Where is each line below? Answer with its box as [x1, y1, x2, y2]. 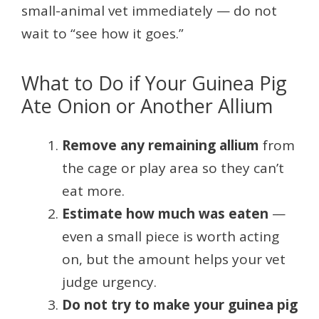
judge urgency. [62, 272, 157, 291]
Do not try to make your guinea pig [62, 295, 298, 314]
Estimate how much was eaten [62, 204, 268, 223]
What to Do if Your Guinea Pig [21, 69, 287, 96]
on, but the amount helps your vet [62, 249, 286, 268]
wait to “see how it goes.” [21, 23, 184, 43]
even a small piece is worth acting [62, 226, 279, 246]
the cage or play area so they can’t [62, 158, 284, 177]
